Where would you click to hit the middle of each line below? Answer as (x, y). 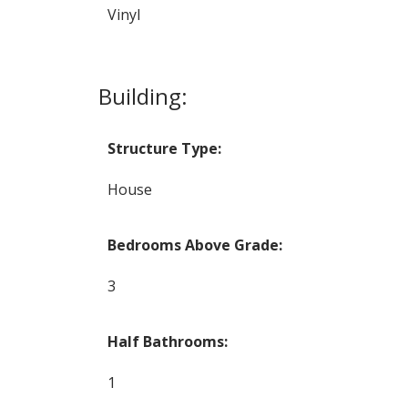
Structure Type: (164, 148)
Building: (143, 96)
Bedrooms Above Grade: (194, 245)
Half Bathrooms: (167, 341)
